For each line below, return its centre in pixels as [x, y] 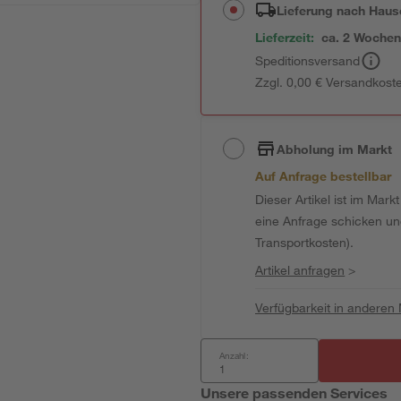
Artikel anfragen [300, 270]
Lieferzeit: [285, 37]
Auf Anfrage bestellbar [324, 176]
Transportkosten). [305, 242]
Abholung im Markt [335, 149]
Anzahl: [234, 355]
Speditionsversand [308, 60]
